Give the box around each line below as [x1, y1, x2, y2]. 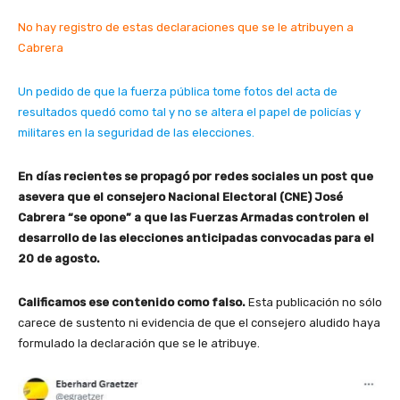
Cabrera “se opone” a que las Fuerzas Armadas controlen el [18, 210, 369, 224]
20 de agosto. [18, 251, 100, 265]
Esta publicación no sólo [248, 295, 382, 309]
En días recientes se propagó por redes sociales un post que [18, 169, 373, 183]
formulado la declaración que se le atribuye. [18, 336, 260, 350]
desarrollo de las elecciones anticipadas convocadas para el [18, 230, 374, 245]
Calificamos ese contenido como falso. [18, 295, 248, 309]
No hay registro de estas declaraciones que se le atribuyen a [18, 20, 354, 34]
